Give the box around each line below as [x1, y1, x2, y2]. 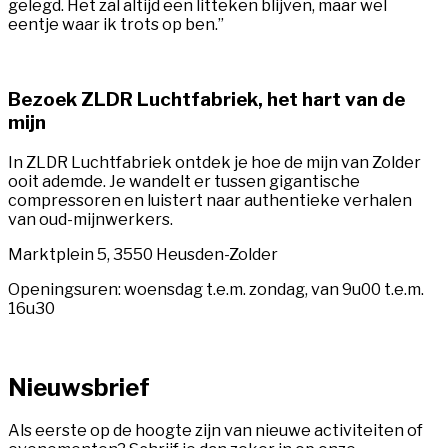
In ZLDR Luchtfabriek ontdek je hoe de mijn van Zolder [8, 152, 421, 172]
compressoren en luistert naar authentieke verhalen [8, 190, 412, 210]
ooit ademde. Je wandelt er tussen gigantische [8, 171, 360, 191]
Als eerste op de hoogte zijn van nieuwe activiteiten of [8, 421, 423, 441]
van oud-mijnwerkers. [8, 209, 173, 229]
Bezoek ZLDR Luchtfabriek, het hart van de [8, 87, 405, 111]
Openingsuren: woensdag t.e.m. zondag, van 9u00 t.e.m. [8, 279, 424, 299]
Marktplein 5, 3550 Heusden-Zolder [8, 244, 278, 264]
